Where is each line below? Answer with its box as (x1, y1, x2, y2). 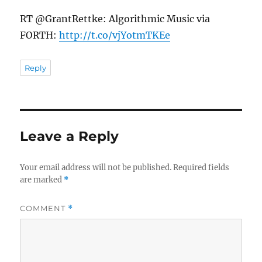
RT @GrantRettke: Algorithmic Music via (20, 12, 211, 25)
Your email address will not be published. (20, 162, 172, 173)
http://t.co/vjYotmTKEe (59, 29, 171, 41)
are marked (20, 174, 64, 185)
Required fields (173, 162, 230, 173)
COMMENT (20, 203, 68, 213)
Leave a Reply (20, 127, 119, 144)
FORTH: (20, 29, 60, 41)
